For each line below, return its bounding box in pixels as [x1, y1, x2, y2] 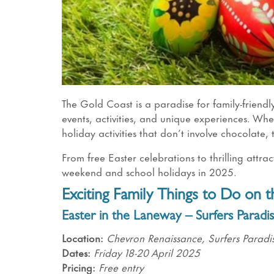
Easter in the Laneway [61, 210, 182, 224]
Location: [61, 229, 106, 246]
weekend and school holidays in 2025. [61, 163, 237, 180]
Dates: [61, 244, 94, 261]
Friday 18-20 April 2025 [93, 244, 200, 261]
